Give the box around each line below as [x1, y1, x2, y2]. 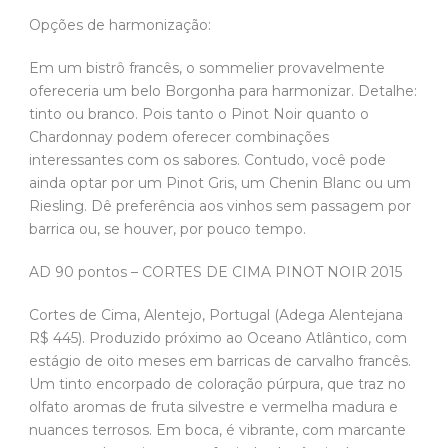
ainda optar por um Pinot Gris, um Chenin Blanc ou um [29, 173, 411, 192]
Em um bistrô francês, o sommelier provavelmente [29, 58, 385, 77]
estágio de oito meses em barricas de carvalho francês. [29, 351, 411, 370]
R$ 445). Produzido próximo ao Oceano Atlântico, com [29, 328, 407, 347]
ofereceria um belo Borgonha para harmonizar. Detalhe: [29, 81, 417, 100]
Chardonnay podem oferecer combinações [29, 127, 329, 146]
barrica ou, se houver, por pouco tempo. [29, 219, 310, 238]
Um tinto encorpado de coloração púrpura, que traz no [29, 374, 406, 393]
